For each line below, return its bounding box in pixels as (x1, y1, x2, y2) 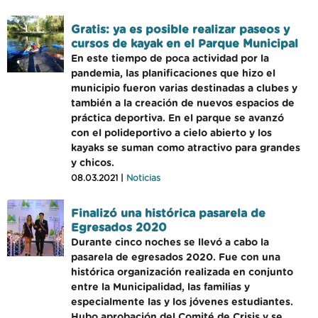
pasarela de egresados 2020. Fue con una (71, 253, 280, 263)
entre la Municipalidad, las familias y (71, 283, 250, 292)
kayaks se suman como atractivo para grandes (71, 143, 300, 153)
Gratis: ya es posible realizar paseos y (71, 24, 290, 35)
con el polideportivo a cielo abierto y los (71, 128, 272, 138)
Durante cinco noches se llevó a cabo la (71, 238, 269, 248)
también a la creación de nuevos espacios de (71, 99, 295, 109)
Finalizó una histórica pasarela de (71, 208, 265, 219)
